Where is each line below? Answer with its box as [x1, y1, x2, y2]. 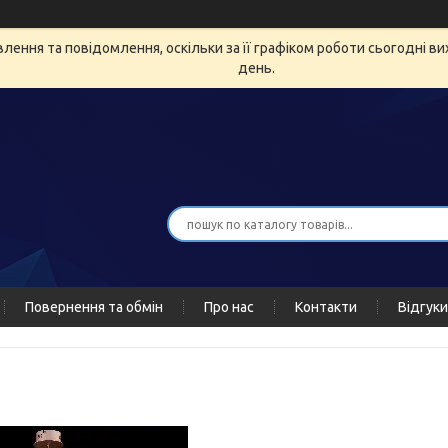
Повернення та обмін [25, 299, 163, 315]
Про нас [204, 299, 254, 315]
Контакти [295, 299, 357, 315]
